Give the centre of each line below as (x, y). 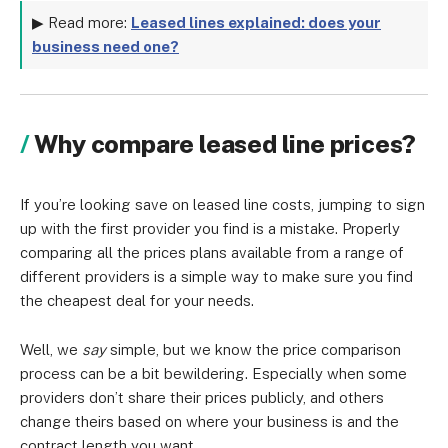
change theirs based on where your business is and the (209, 421)
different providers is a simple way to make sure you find (216, 276)
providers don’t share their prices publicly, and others (202, 397)
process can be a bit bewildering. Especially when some (213, 373)
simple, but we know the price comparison (253, 349)
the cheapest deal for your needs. (137, 300)
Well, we (51, 349)
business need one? (105, 46)
